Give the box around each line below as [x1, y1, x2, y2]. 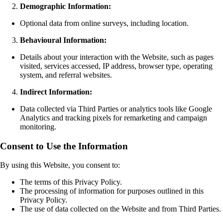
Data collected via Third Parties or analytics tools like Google [20, 105, 212, 113]
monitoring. [20, 122, 56, 131]
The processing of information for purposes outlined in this [20, 187, 204, 196]
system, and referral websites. [20, 71, 112, 79]
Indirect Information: [20, 88, 92, 96]
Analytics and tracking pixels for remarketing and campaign [20, 113, 207, 122]
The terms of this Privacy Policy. [20, 178, 122, 187]
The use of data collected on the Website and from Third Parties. [20, 205, 221, 214]
